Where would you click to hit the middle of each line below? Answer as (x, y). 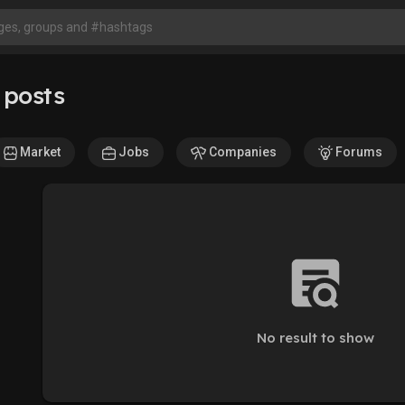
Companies (241, 152)
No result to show (315, 338)
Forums (358, 152)
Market (39, 152)
